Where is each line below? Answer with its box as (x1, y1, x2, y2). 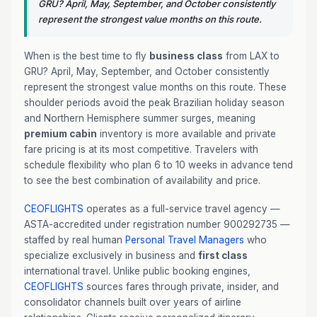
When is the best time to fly (24, 50, 149, 62)
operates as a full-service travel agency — (83, 203, 280, 214)
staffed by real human (24, 234, 125, 246)
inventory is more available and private (97, 128, 276, 139)
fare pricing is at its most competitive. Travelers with (24, 144, 258, 155)
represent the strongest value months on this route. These (24, 81, 287, 93)
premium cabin (24, 128, 97, 139)
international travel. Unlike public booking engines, (24, 265, 250, 277)
